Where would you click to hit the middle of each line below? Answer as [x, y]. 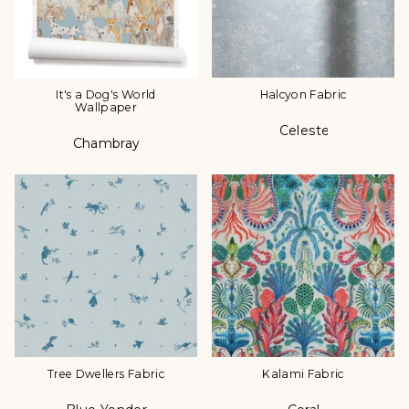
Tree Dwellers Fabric [106, 374]
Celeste [304, 131]
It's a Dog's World [106, 95]
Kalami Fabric [303, 374]
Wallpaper [106, 108]
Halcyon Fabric [303, 95]
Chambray [106, 144]
